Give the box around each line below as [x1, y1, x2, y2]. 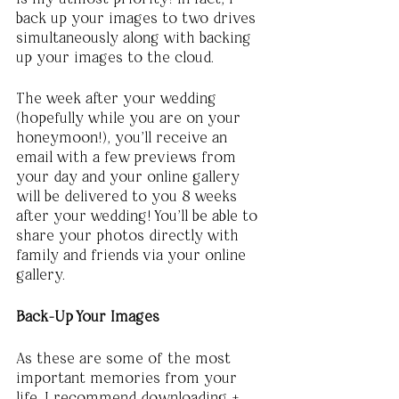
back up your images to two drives [16, 9, 260, 28]
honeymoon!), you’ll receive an [16, 128, 232, 147]
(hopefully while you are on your [16, 109, 245, 127]
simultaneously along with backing [16, 28, 256, 47]
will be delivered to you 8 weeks [16, 187, 241, 206]
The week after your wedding [16, 89, 221, 108]
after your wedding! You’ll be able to [16, 207, 262, 225]
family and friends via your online [16, 246, 250, 265]
